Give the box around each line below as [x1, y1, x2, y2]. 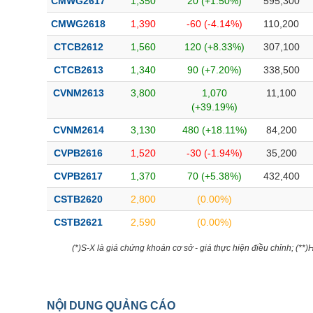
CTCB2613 [53, 64, 103, 75]
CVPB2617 [54, 170, 103, 182]
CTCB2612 [53, 41, 103, 52]
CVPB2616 [54, 147, 103, 159]
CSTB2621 [54, 217, 103, 228]
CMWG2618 [51, 18, 105, 29]
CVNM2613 [52, 87, 104, 99]
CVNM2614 [52, 124, 104, 136]
